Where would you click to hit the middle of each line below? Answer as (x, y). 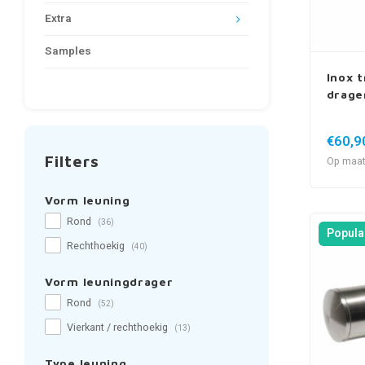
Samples (68, 51)
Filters (72, 161)
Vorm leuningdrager (109, 281)
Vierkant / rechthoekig (119, 328)
